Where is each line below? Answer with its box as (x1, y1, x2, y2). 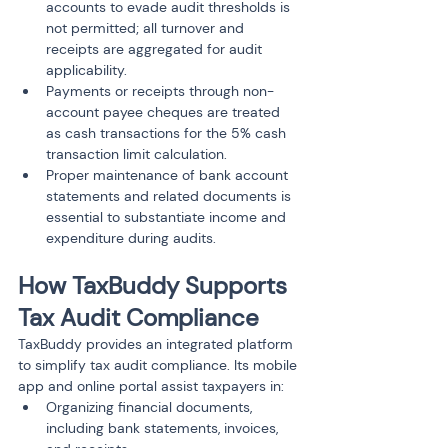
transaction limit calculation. (46, 145, 227, 163)
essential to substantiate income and (46, 208, 290, 226)
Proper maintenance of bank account (46, 166, 292, 184)
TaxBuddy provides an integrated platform (18, 335, 297, 353)
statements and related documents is (46, 187, 295, 205)
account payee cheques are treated (46, 103, 284, 121)
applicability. (46, 61, 127, 79)
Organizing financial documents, (46, 398, 256, 416)
